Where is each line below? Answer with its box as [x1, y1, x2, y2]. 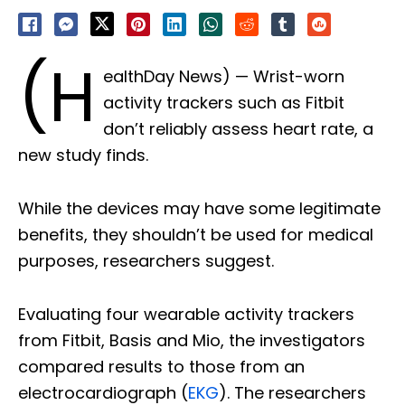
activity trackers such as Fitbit [103, 91, 344, 115]
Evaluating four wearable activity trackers [18, 303, 354, 326]
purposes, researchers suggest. [18, 250, 274, 273]
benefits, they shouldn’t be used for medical [18, 223, 373, 247]
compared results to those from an [18, 355, 305, 379]
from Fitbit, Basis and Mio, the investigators [18, 329, 365, 353]
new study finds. [18, 144, 148, 167]
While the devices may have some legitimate [18, 197, 381, 221]
